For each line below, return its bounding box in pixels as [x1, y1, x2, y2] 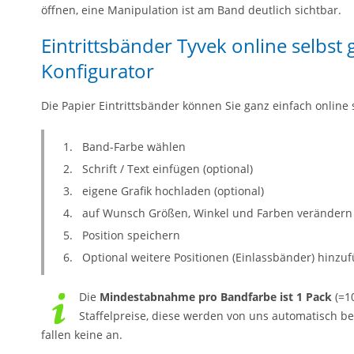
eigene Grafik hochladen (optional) [82, 183, 264, 198]
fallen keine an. [41, 326, 122, 342]
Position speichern [82, 227, 180, 243]
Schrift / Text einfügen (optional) [82, 160, 253, 176]
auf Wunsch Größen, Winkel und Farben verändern [82, 205, 352, 220]
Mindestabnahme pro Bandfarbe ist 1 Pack [100, 288, 332, 304]
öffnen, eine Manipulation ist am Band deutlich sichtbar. [41, 2, 341, 17]
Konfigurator [41, 58, 154, 84]
